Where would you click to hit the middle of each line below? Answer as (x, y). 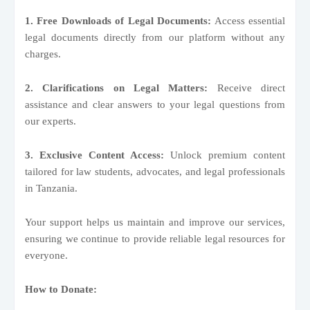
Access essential (248, 20)
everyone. (46, 255)
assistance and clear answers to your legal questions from (155, 104)
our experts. (51, 121)
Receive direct (247, 88)
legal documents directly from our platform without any (155, 37)
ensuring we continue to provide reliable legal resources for (155, 238)
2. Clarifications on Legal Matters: (117, 88)
